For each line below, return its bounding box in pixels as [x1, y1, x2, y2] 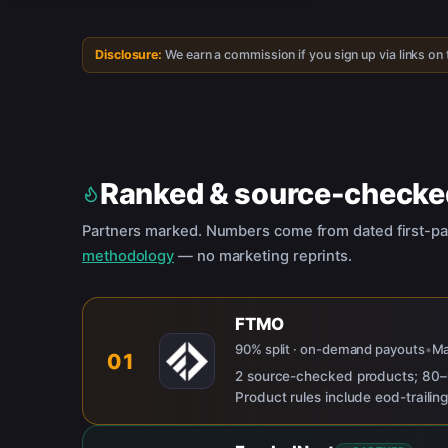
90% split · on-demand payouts [235, 341, 425, 357]
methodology [82, 247, 175, 265]
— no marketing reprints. [178, 247, 353, 265]
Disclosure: [95, 47, 163, 62]
